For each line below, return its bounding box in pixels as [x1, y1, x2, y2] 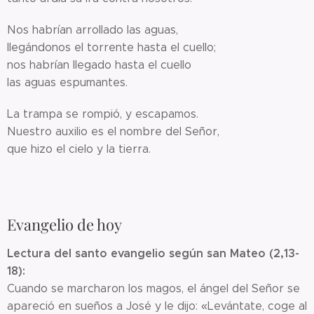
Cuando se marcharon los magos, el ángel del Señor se [7, 281, 300, 295]
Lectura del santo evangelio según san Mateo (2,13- [7, 245, 299, 261]
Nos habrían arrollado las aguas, [7, 22, 178, 36]
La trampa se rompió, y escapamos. [7, 107, 198, 121]
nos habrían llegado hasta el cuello [7, 57, 191, 71]
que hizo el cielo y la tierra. [7, 142, 154, 156]
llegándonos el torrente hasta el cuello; [7, 40, 216, 54]
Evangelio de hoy [7, 213, 122, 235]
